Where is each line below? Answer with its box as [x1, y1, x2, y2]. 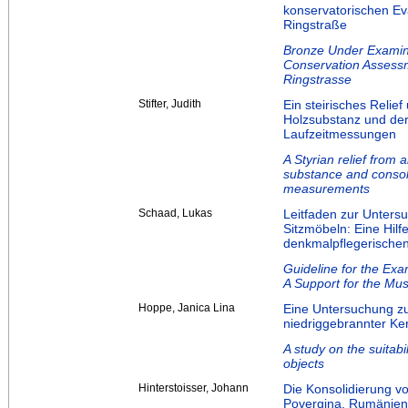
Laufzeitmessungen [283, 127, 396, 142]
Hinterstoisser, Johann [138, 382, 249, 395]
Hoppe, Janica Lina [138, 301, 235, 315]
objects [283, 356, 324, 372]
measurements [283, 181, 370, 197]
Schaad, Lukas [138, 207, 212, 220]
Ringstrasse [283, 72, 352, 87]
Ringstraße [283, 17, 347, 33]
